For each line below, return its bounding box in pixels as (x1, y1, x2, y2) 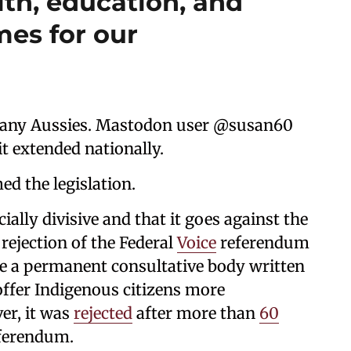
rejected (74, 303, 132, 323)
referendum (216, 233, 309, 252)
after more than (132, 303, 259, 323)
